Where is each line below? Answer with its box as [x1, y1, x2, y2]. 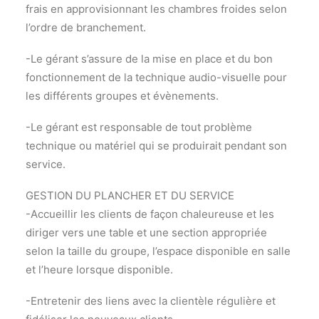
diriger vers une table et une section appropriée [26, 226, 267, 239]
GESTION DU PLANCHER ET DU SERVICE [26, 189, 234, 202]
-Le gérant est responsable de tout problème [26, 120, 252, 134]
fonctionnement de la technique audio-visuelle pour [26, 70, 287, 84]
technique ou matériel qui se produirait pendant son [26, 139, 287, 152]
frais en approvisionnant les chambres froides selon [26, 2, 287, 16]
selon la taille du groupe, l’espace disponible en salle [26, 244, 291, 258]
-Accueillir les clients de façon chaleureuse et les [26, 207, 274, 221]
